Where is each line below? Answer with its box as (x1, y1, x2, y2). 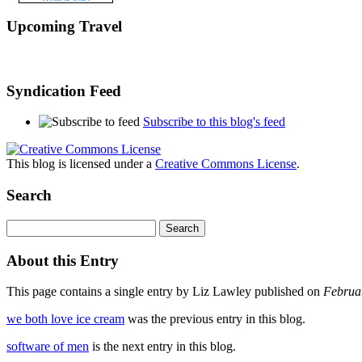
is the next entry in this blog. (89, 339, 236, 354)
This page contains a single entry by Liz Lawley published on (6, 284, 323, 299)
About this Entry (6, 251, 119, 269)
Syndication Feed (6, 82, 121, 99)
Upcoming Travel (6, 18, 122, 36)
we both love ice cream (6, 312, 124, 326)
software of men (6, 339, 89, 354)
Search (6, 187, 52, 204)
